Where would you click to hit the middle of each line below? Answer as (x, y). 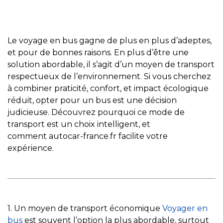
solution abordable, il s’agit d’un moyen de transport (111, 65)
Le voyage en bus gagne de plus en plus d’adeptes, (110, 41)
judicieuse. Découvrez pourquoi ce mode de (96, 112)
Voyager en (185, 209)
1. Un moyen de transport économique (85, 209)
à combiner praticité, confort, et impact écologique (108, 89)
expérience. (31, 148)
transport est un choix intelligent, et (79, 124)
